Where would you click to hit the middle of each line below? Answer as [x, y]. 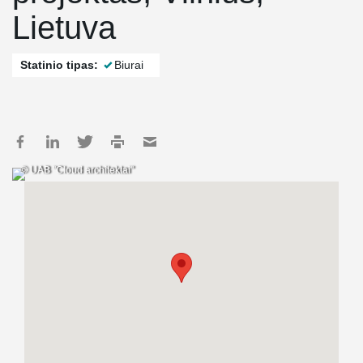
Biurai [129, 65]
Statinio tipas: [59, 65]
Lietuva [64, 28]
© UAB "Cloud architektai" [77, 170]
